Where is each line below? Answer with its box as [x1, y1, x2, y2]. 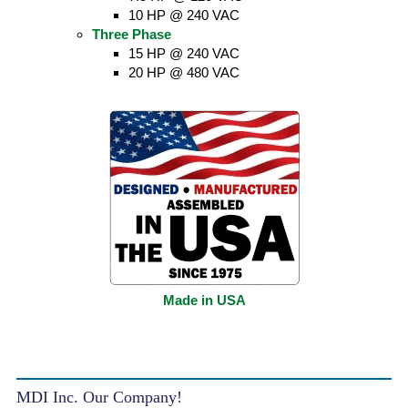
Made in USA [162, 292, 246, 308]
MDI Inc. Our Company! [16, 388, 182, 406]
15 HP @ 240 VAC [128, 46, 240, 61]
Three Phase [92, 26, 171, 42]
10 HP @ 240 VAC [128, 7, 240, 23]
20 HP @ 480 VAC [128, 65, 240, 80]
